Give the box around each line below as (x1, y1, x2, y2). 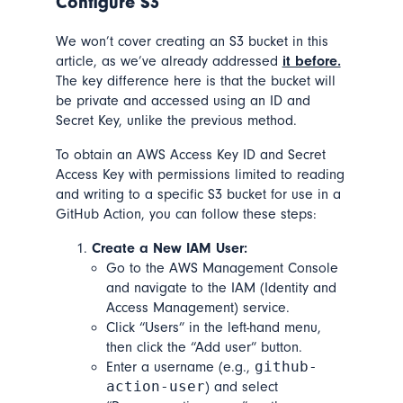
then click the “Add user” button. (105, 338, 302, 355)
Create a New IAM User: (91, 239, 247, 256)
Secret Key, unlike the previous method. (55, 112, 297, 129)
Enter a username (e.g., (105, 358, 255, 375)
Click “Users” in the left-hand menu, (105, 318, 321, 336)
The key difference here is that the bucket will (55, 72, 336, 89)
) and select (204, 378, 278, 395)
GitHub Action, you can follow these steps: (55, 205, 317, 222)
